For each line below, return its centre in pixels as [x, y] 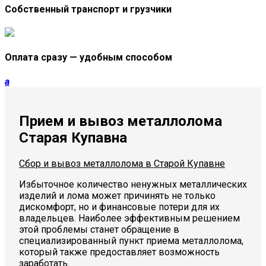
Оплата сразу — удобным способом [88, 58]
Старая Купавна [73, 138]
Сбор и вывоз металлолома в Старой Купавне [122, 164]
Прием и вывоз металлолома [121, 121]
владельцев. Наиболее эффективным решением [129, 218]
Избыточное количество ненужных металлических [133, 185]
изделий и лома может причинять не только [117, 196]
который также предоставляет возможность [119, 252]
